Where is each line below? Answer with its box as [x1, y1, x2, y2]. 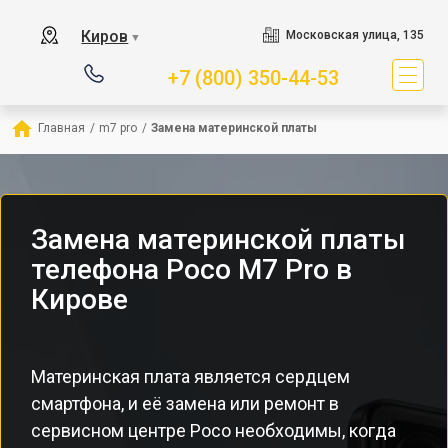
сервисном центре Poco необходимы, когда [31, 420, 396, 441]
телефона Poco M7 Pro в [31, 253, 352, 286]
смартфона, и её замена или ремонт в [31, 393, 339, 414]
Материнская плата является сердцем [31, 366, 350, 387]
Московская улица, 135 [285, 28, 424, 42]
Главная [38, 121, 85, 135]
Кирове [31, 283, 128, 316]
